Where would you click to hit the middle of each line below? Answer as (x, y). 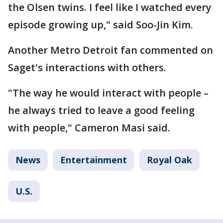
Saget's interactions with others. (87, 67)
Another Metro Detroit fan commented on (111, 50)
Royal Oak (169, 160)
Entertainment (94, 160)
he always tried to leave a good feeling (101, 110)
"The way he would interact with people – (108, 93)
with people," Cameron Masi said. (89, 127)
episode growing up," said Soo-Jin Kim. (101, 24)
